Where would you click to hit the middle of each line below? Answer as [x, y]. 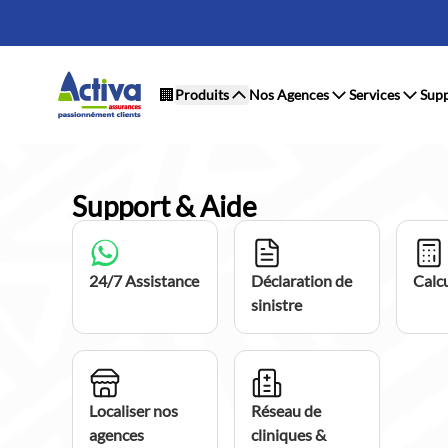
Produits [202, 94]
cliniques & [289, 434]
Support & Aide [164, 206]
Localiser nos [133, 410]
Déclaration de [302, 280]
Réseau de [286, 410]
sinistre [277, 304]
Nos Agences [289, 94]
